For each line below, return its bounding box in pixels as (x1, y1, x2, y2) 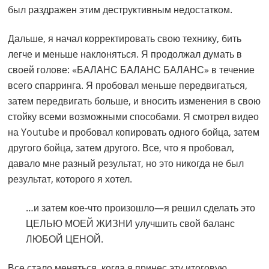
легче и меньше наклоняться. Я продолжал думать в (8, 47, 243, 61)
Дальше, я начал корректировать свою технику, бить (8, 32, 242, 46)
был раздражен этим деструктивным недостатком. (8, 3, 233, 17)
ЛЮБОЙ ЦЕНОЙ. (26, 232, 104, 246)
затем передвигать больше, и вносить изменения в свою (8, 94, 261, 108)
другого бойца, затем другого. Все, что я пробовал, (8, 141, 235, 155)
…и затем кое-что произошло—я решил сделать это (26, 201, 256, 215)
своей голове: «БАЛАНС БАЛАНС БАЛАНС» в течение (8, 63, 255, 77)
